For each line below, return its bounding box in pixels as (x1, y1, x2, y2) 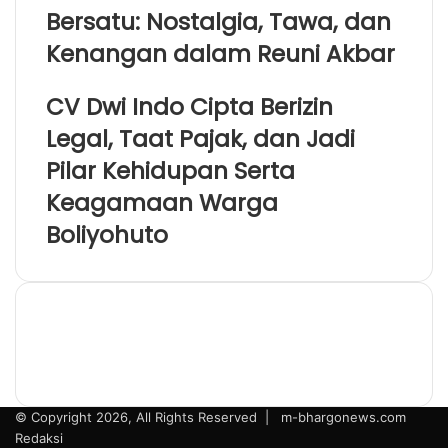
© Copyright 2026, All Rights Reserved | (15, 408, 277, 425)
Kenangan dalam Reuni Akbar (46, 37, 395, 70)
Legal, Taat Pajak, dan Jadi (46, 122, 355, 155)
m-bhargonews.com (281, 408, 406, 425)
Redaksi (15, 429, 63, 446)
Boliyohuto (46, 218, 168, 251)
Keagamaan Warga (46, 186, 278, 219)
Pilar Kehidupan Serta (46, 154, 295, 187)
